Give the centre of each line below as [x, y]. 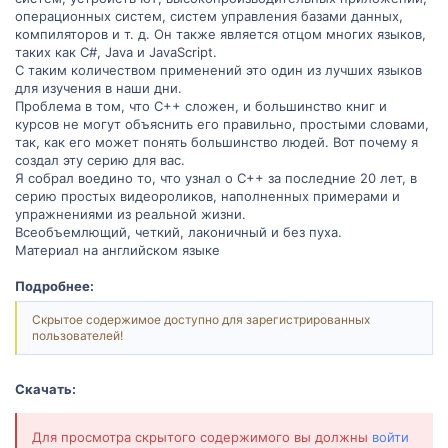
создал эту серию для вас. [100, 159]
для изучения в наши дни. [98, 87]
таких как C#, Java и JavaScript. [116, 51]
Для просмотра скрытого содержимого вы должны [202, 436]
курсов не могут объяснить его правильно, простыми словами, [222, 123]
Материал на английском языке [117, 249]
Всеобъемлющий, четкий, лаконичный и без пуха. [178, 231]
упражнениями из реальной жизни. [130, 213]
